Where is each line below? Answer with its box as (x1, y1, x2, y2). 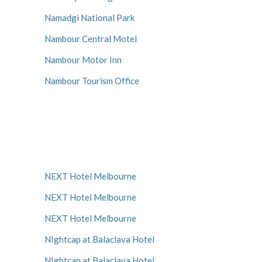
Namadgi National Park (44, 12, 135, 23)
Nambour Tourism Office (44, 75, 139, 86)
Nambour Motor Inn (44, 54, 122, 65)
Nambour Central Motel (44, 33, 137, 44)
